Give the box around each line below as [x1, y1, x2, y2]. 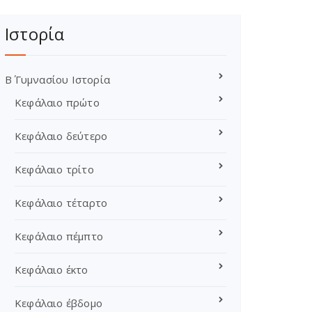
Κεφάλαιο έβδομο [15, 296, 102, 310]
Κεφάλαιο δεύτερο [15, 129, 108, 143]
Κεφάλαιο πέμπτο [15, 229, 103, 243]
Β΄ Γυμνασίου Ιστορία [5, 72, 110, 86]
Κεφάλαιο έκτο [15, 263, 88, 276]
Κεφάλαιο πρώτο [15, 95, 100, 109]
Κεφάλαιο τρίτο [15, 162, 94, 176]
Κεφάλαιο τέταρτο [15, 196, 108, 210]
